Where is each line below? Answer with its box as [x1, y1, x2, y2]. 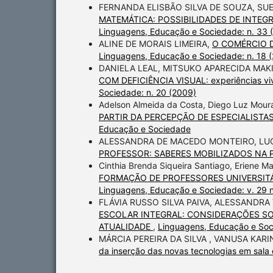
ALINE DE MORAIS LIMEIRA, [99, 38, 212, 49]
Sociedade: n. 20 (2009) [99, 87, 196, 98]
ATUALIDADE [99, 221, 153, 232]
